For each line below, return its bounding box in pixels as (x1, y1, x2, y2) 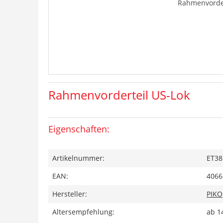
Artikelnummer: (52, 153, 105, 163)
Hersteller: (52, 189, 87, 199)
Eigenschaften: (48, 123, 110, 135)
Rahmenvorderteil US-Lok (48, 87, 190, 103)
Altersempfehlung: (52, 207, 114, 217)
